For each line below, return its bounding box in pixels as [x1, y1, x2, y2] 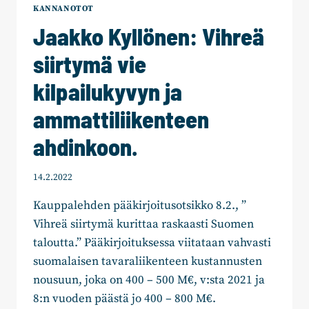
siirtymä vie [33, 50, 146, 79]
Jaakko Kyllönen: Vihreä [33, 22, 264, 51]
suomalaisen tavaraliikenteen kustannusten [33, 253, 262, 269]
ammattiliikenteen [33, 105, 209, 134]
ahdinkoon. [33, 132, 138, 161]
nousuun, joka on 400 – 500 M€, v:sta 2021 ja [33, 272, 265, 288]
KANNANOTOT [33, 3, 94, 14]
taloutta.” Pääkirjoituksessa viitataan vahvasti [33, 235, 271, 250]
